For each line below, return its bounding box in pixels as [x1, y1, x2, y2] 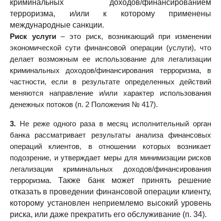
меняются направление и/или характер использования [10, 89, 211, 98]
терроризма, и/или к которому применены [10, 9, 211, 18]
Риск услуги [10, 33, 56, 41]
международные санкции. [10, 21, 104, 30]
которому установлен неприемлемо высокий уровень [10, 199, 211, 208]
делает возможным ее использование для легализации [10, 55, 211, 64]
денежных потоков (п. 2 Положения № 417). [10, 101, 158, 109]
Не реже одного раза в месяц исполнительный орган [19, 120, 211, 128]
